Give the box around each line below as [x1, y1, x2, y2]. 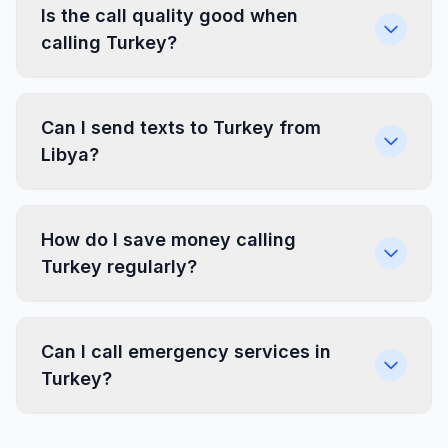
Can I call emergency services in [41, 341, 331, 362]
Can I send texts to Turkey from [41, 117, 321, 138]
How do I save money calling [41, 229, 296, 250]
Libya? [41, 144, 99, 165]
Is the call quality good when [41, 5, 298, 26]
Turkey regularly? [41, 256, 197, 277]
